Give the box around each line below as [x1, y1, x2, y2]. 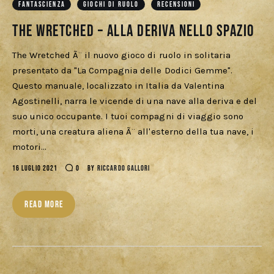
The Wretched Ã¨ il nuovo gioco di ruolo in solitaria [12, 50, 231, 61]
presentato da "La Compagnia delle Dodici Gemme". [12, 65, 232, 76]
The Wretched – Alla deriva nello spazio [12, 22, 254, 42]
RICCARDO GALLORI [97, 164, 150, 174]
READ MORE [24, 199, 64, 211]
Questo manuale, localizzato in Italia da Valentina [12, 80, 224, 92]
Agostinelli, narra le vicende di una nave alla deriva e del [12, 95, 257, 107]
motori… [12, 141, 47, 153]
